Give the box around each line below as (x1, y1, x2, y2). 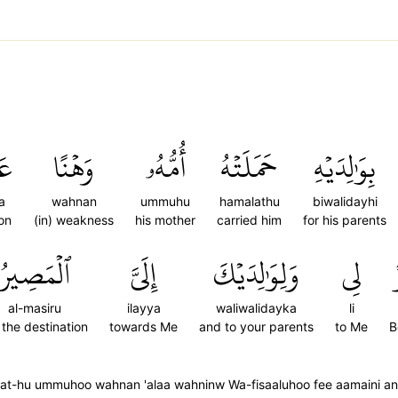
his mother (135, 212, 195, 227)
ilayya (126, 300, 161, 315)
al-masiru (7, 300, 61, 315)
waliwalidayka (216, 300, 297, 315)
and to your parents (199, 319, 314, 334)
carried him (217, 212, 282, 227)
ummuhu (140, 194, 190, 209)
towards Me (109, 319, 178, 334)
